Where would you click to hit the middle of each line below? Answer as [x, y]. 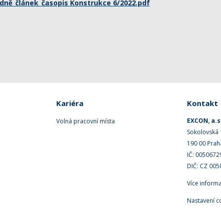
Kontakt [203, 103]
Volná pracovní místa [85, 121]
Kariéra [70, 103]
